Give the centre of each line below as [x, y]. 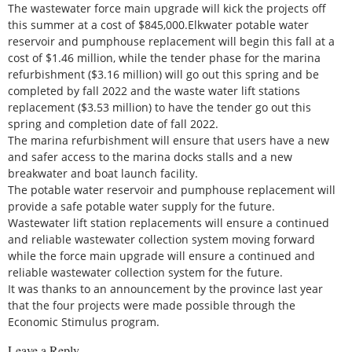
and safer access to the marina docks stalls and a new [150, 156]
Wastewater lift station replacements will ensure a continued [169, 222]
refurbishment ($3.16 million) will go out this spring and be [163, 74]
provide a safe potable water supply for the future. [141, 206]
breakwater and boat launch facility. [103, 173]
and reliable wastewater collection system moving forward [161, 239]
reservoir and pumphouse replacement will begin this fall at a [171, 41]
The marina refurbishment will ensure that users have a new [169, 140]
